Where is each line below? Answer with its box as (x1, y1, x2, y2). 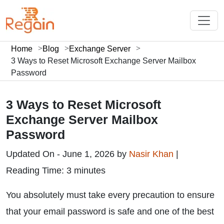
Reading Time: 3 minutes (6, 165, 105, 175)
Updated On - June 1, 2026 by (6, 149, 129, 159)
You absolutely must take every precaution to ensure (6, 190, 214, 200)
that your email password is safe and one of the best (6, 206, 214, 216)
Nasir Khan (129, 149, 176, 159)
